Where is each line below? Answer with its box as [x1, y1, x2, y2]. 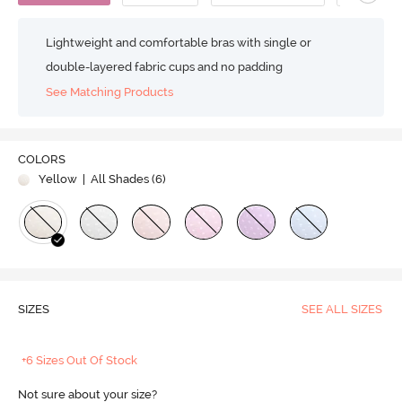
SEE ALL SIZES [301, 301, 382, 316]
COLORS [17, 152, 66, 166]
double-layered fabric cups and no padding [46, 59, 284, 74]
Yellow [38, 171, 77, 186]
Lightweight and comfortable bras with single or [46, 35, 312, 49]
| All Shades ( [79, 171, 155, 186]
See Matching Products [46, 85, 174, 100]
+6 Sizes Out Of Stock [22, 353, 138, 367]
